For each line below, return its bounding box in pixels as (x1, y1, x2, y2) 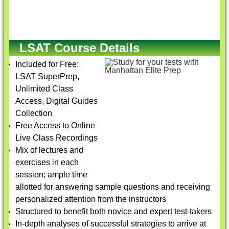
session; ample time (15, 170, 87, 179)
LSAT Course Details (19, 41, 140, 55)
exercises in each (15, 158, 79, 167)
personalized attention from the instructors (15, 195, 166, 203)
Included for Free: (15, 60, 79, 68)
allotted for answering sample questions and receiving (15, 182, 210, 191)
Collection (15, 109, 52, 118)
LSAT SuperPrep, (15, 72, 79, 81)
